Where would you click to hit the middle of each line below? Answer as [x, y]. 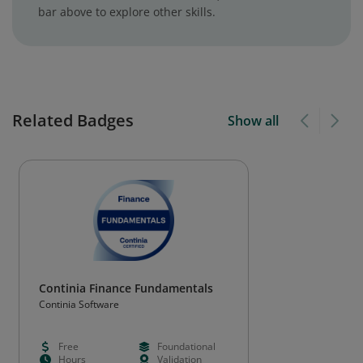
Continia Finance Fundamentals [126, 288]
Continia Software [79, 304]
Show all [253, 121]
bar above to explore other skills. [127, 12]
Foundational [186, 346]
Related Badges [73, 120]
